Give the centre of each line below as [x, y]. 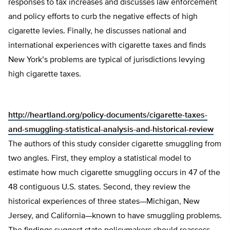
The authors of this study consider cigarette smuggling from [115, 145]
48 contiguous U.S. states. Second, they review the [99, 188]
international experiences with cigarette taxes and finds [107, 46]
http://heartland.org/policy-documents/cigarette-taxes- [108, 116]
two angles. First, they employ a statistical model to [100, 159]
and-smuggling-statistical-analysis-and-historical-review [111, 130]
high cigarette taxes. [46, 75]
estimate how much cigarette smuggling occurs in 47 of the [114, 173]
